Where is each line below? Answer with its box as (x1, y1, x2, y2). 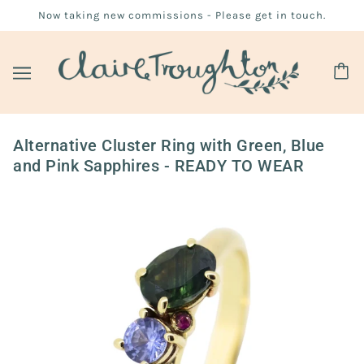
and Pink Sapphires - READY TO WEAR (13, 156, 304, 175)
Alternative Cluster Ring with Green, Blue (13, 136, 325, 155)
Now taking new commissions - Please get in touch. (38, 9, 326, 21)
